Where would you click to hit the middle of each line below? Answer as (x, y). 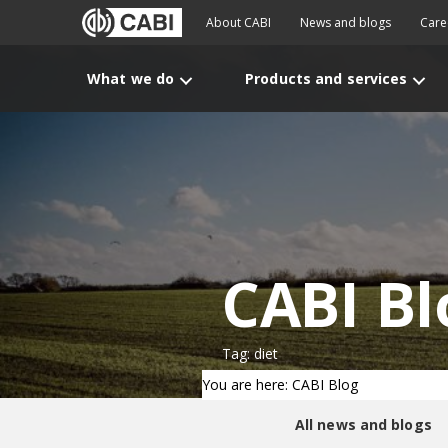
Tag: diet (250, 353)
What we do (131, 78)
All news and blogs (363, 424)
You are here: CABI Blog (280, 384)
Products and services (326, 78)
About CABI (238, 22)
